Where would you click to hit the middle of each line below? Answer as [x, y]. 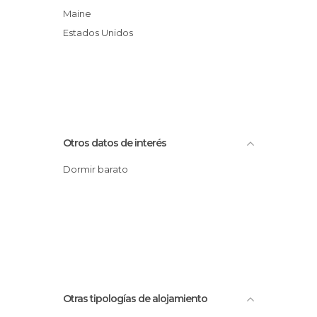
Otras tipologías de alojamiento [135, 298]
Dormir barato [99, 169]
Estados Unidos [101, 32]
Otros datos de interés [115, 143]
